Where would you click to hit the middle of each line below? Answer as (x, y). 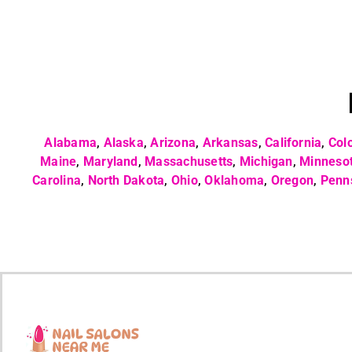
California (293, 143)
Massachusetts (189, 161)
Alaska (123, 143)
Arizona (173, 143)
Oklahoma (235, 180)
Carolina (57, 180)
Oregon (292, 180)
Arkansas (230, 143)
